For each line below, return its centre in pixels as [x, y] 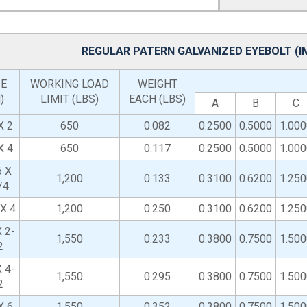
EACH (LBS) [157, 99]
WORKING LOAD [70, 84]
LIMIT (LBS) [70, 99]
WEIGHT [157, 84]
